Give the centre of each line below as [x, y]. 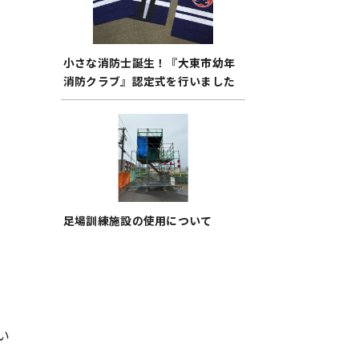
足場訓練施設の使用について [137, 220]
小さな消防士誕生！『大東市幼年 [149, 63]
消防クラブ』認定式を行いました [149, 81]
